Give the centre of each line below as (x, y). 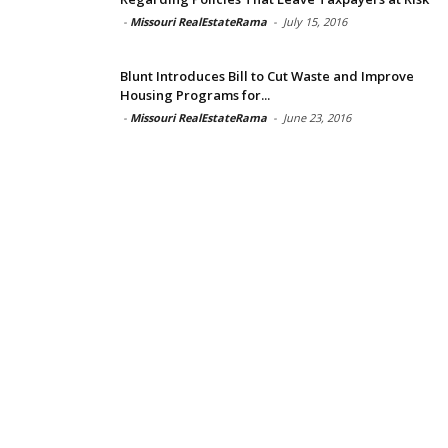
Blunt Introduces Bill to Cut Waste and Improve (267, 75)
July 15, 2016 (315, 21)
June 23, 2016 (317, 117)
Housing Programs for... (195, 94)
